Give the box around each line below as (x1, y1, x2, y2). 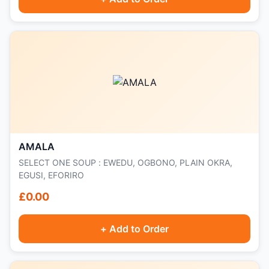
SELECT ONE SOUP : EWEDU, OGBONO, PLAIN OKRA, (19, 157, 232, 168)
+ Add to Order (100, 223, 169, 235)
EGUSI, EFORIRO (19, 170, 84, 180)
